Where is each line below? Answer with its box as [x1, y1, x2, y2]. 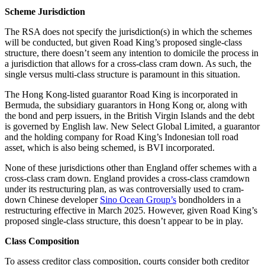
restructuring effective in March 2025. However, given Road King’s [5, 205, 257, 216]
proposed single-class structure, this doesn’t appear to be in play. [5, 216, 243, 227]
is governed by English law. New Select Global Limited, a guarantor [5, 121, 260, 132]
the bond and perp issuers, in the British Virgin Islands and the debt [5, 111, 254, 121]
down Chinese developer [5, 195, 100, 205]
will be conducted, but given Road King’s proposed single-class [5, 37, 242, 48]
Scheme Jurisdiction [5, 7, 85, 17]
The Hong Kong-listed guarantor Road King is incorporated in [5, 89, 238, 100]
